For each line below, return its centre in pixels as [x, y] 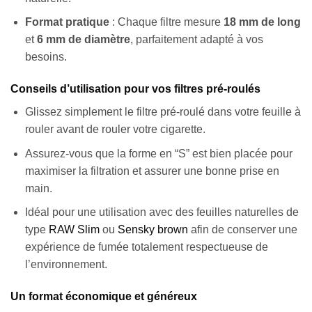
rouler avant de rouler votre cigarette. [115, 130]
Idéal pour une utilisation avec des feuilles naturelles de [162, 212]
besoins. [46, 57]
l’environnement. [66, 265]
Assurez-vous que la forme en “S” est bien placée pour [158, 153]
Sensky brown [153, 230]
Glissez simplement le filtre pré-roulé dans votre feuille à [163, 112]
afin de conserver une [242, 230]
